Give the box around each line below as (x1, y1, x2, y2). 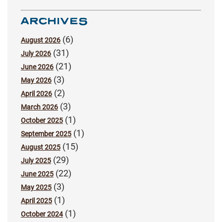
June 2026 (21, 62, 54, 71)
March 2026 (21, 103, 58, 111)
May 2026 (21, 76, 52, 84)
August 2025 (21, 143, 60, 151)
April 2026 (21, 89, 52, 98)
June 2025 (21, 169, 54, 178)
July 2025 (21, 156, 51, 165)
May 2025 (21, 183, 52, 191)
